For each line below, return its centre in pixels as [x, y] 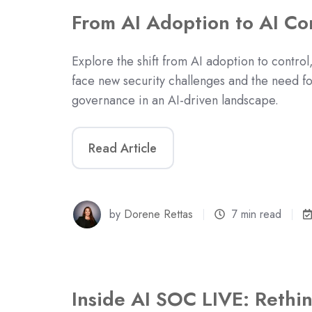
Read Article [123, 148]
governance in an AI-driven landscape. [175, 101]
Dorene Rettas [159, 214]
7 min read [257, 214]
